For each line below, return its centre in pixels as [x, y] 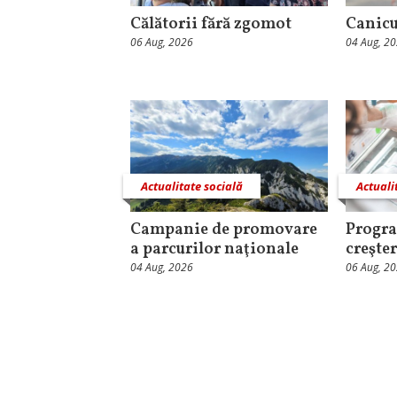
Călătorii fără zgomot [211, 25]
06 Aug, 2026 [162, 43]
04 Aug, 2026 [162, 267]
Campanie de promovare [224, 230]
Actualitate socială [192, 186]
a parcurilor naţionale [214, 249]
